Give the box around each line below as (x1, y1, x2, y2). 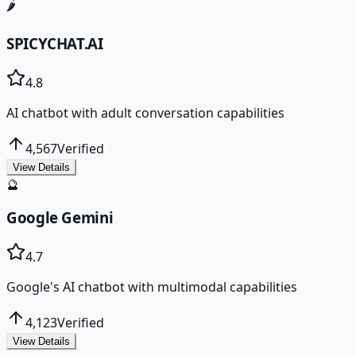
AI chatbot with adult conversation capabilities (6, 103, 284, 122)
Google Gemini (6, 207, 114, 228)
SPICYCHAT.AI (6, 33, 103, 54)
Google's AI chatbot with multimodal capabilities (6, 278, 297, 296)
